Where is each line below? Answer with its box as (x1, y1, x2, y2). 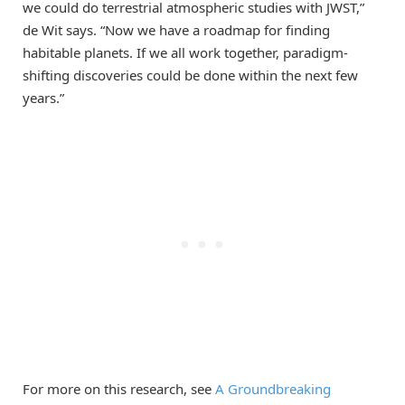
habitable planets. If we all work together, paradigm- (23, 43, 348, 62)
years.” (23, 89, 64, 108)
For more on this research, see (23, 379, 215, 398)
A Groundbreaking (215, 379, 331, 398)
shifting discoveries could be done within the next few (23, 66, 358, 85)
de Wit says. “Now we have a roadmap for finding (23, 21, 330, 40)
